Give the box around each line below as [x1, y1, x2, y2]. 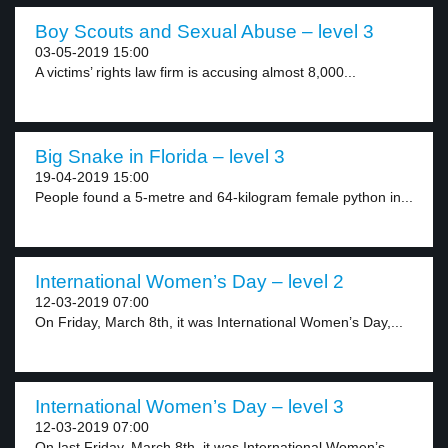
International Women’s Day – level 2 [35, 271, 344, 292]
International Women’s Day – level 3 [35, 396, 344, 417]
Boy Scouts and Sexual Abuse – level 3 [35, 21, 374, 42]
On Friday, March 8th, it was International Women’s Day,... [35, 314, 403, 330]
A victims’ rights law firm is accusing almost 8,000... [35, 64, 356, 80]
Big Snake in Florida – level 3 [35, 146, 285, 167]
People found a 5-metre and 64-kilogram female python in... [35, 189, 413, 205]
